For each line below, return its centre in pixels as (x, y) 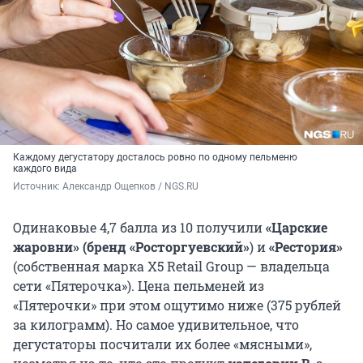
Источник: (38, 186)
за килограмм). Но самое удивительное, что (156, 324)
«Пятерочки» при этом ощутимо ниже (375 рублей (177, 305)
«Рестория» (306, 246)
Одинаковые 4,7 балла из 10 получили (139, 227)
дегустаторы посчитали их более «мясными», (162, 344)
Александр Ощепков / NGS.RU (130, 186)
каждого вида (45, 168)
